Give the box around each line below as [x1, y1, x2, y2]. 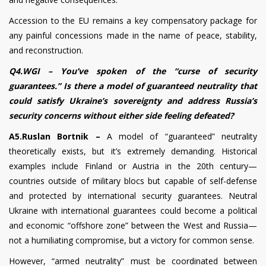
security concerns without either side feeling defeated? [9, 109, 234, 121]
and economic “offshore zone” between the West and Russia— [9, 219, 257, 231]
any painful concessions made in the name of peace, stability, [9, 29, 257, 41]
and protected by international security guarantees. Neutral [9, 189, 257, 201]
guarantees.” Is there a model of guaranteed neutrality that [9, 80, 257, 91]
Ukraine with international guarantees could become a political [9, 204, 257, 216]
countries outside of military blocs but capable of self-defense [9, 175, 257, 186]
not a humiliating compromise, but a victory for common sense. [9, 234, 254, 246]
